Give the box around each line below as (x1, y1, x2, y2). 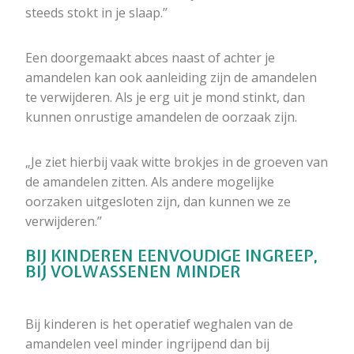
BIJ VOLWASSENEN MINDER (25, 261, 241, 283)
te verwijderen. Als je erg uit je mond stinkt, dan (25, 88, 305, 107)
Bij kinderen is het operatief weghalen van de (25, 315, 293, 333)
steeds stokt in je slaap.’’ (25, 4, 168, 22)
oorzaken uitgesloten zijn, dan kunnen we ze (25, 193, 291, 211)
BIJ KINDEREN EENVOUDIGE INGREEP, (25, 245, 318, 267)
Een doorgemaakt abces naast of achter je (25, 49, 275, 67)
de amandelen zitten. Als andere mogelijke (25, 173, 274, 191)
